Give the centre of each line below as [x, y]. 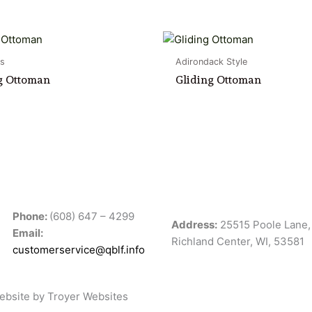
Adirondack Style [211, 61]
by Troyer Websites [79, 296]
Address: [194, 225]
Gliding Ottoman [218, 79]
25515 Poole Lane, [264, 225]
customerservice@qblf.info [79, 250]
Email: [28, 233]
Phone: [31, 217]
